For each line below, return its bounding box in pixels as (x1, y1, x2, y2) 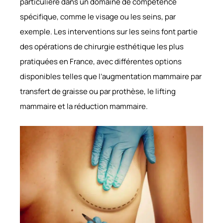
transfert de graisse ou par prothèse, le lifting (20, 86, 176, 97)
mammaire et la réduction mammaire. (20, 101, 148, 111)
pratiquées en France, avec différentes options (20, 56, 182, 67)
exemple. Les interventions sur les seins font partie (20, 26, 198, 37)
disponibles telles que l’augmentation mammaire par (20, 71, 202, 82)
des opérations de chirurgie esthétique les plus (20, 41, 184, 52)
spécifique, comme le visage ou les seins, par (20, 11, 176, 22)
